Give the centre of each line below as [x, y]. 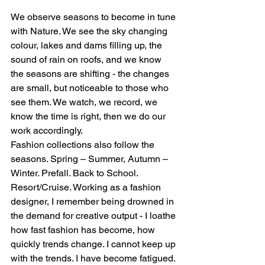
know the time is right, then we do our [89, 117]
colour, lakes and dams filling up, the [88, 46]
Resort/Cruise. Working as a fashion [87, 188]
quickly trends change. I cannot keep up [94, 244]
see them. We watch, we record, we [85, 102]
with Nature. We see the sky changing [90, 31]
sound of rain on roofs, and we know [87, 60]
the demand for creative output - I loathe [94, 216]
